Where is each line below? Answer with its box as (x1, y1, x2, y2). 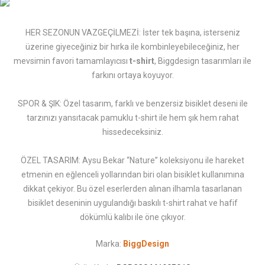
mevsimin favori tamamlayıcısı (14, 56, 130, 66)
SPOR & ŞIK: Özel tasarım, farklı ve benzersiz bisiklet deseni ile (17, 99, 248, 109)
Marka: (96, 239, 121, 249)
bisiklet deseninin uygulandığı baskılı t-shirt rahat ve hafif (27, 198, 238, 208)
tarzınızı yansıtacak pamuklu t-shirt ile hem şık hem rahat (26, 113, 239, 123)
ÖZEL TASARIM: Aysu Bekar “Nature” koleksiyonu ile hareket (21, 156, 244, 166)
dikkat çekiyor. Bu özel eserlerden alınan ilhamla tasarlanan (23, 184, 242, 194)
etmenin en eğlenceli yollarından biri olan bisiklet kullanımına (21, 170, 244, 180)
